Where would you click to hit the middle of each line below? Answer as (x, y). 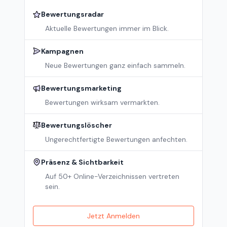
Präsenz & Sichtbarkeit (82, 162)
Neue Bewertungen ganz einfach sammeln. (115, 65)
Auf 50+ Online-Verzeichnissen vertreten (112, 176)
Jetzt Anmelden (113, 216)
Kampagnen (62, 51)
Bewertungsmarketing (81, 88)
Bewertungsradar (72, 14)
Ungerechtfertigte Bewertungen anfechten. (116, 139)
